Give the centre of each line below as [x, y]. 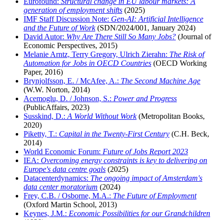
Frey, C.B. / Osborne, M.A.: [68, 196]
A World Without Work [102, 116]
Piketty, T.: [41, 134]
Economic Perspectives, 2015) [70, 46]
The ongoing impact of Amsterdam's [146, 178]
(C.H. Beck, [189, 134]
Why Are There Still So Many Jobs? [121, 37]
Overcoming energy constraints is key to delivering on [124, 161]
